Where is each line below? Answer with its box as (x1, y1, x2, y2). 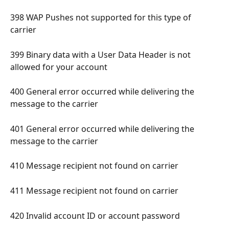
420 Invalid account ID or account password (10, 210, 182, 222)
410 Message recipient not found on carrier (10, 160, 180, 172)
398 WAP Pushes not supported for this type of (10, 12, 193, 24)
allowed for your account (10, 61, 109, 73)
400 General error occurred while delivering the (10, 86, 196, 98)
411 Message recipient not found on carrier (10, 185, 180, 197)
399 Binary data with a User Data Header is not (10, 49, 193, 60)
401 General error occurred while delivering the (10, 123, 196, 134)
